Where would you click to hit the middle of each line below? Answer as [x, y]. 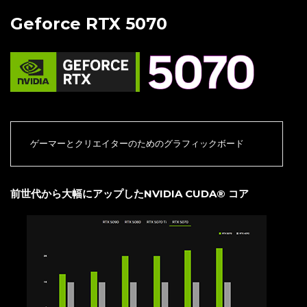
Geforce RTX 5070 [89, 24]
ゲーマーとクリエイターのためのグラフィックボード [137, 143]
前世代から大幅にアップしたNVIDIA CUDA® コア [130, 193]
